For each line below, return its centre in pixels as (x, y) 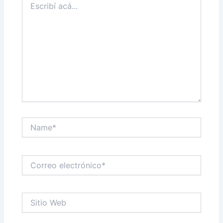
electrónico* (41, 169)
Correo (33, 159)
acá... (31, 7)
